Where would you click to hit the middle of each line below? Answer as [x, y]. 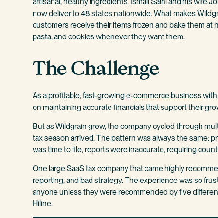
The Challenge [96, 68]
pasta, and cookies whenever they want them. [110, 37]
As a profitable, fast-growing [80, 95]
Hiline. [44, 203]
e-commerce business [164, 95]
